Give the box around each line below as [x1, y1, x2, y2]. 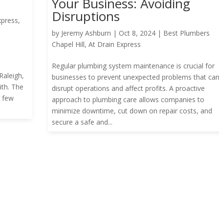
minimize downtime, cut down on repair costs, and [52, 106, 213, 115]
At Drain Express [88, 39, 141, 49]
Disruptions [52, 7, 120, 25]
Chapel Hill [52, 39, 85, 49]
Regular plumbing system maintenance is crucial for [52, 61, 215, 70]
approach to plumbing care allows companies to [52, 94, 205, 104]
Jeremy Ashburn [61, 28, 111, 38]
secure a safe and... [52, 117, 113, 127]
